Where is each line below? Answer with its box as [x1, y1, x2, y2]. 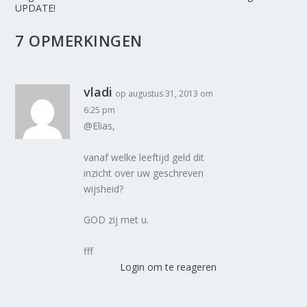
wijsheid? [84, 182, 124, 195]
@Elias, [84, 119, 116, 133]
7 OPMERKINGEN [15, 30, 143, 51]
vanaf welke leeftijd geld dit [84, 150, 205, 164]
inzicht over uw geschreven [84, 166, 204, 180]
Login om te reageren [119, 260, 217, 273]
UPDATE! [15, 1, 56, 15]
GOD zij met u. [84, 213, 149, 227]
